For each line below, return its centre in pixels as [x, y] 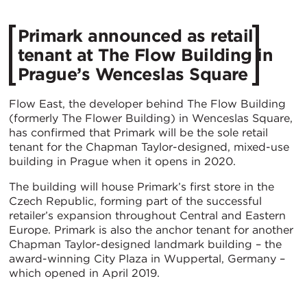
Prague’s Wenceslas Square [133, 74]
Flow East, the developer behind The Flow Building [147, 103]
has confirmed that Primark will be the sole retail [138, 132]
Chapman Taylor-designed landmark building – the [145, 244]
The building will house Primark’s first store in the [142, 186]
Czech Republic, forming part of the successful [135, 201]
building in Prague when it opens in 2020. [122, 161]
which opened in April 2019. [84, 273]
